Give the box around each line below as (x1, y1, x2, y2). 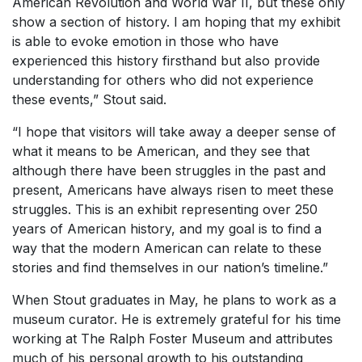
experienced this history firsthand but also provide (12, 53, 320, 69)
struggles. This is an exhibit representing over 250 (12, 201, 318, 217)
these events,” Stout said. (12, 91, 166, 107)
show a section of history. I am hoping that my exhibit (12, 14, 340, 30)
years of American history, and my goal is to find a (12, 221, 322, 237)
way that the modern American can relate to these (12, 240, 322, 256)
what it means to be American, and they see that (12, 143, 309, 159)
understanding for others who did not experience (12, 72, 314, 88)
